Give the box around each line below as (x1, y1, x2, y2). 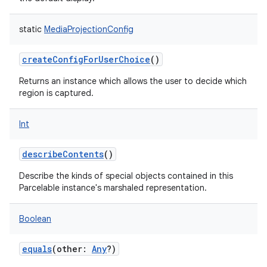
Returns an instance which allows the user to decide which (19, 76, 247, 86)
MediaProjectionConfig (44, 24, 133, 35)
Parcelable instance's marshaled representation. (19, 182, 207, 193)
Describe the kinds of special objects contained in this (19, 170, 233, 181)
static (19, 24, 42, 35)
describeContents (22, 148, 104, 160)
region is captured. (19, 88, 94, 98)
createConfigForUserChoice (22, 54, 150, 65)
